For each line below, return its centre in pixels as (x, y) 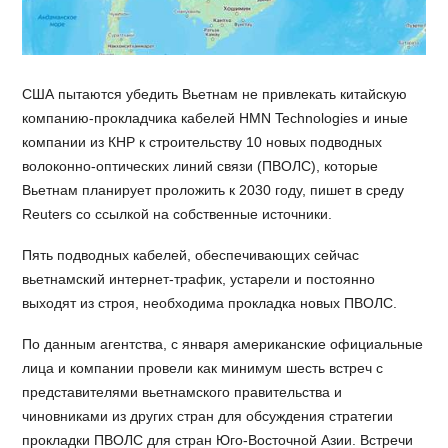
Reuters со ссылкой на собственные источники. (177, 214)
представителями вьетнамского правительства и (182, 391)
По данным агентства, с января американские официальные (223, 343)
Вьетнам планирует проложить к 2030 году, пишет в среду (213, 190)
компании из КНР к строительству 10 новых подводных (202, 142)
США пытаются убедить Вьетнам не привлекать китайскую (215, 94)
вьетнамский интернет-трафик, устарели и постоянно (199, 278)
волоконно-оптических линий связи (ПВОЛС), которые (200, 166)
